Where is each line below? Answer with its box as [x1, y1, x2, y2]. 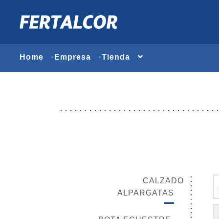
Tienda [102, 53, 130, 61]
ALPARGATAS [117, 188, 174, 197]
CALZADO [143, 176, 184, 185]
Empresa [54, 53, 91, 61]
